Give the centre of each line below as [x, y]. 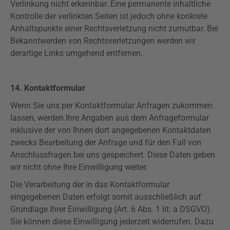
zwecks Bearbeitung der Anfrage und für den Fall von [106, 142]
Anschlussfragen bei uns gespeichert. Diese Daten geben [113, 155]
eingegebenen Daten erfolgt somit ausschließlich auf [106, 197]
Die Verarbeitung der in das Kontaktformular [90, 185]
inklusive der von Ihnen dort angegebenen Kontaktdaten [111, 130]
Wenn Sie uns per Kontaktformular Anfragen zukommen [111, 106]
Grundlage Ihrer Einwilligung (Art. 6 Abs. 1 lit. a [95, 209]
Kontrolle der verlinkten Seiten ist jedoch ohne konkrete [109, 16]
